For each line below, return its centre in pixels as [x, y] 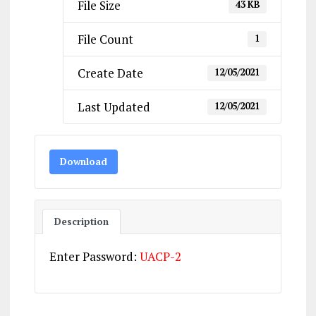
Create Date [110, 73]
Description [81, 221]
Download [83, 162]
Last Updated [114, 107]
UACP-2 [160, 256]
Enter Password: [94, 256]
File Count [105, 39]
